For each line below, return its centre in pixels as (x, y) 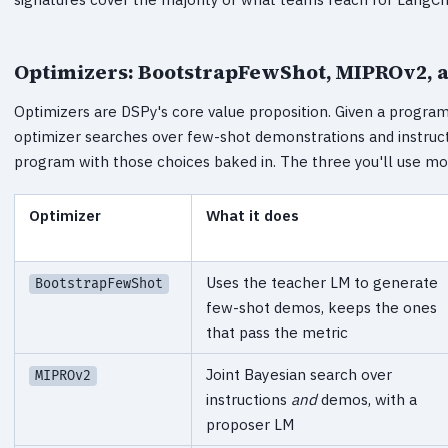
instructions (248, 398)
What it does (252, 214)
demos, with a (367, 398)
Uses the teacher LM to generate (322, 281)
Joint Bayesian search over (299, 373)
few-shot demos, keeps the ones (321, 306)
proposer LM (250, 423)
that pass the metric (277, 331)
